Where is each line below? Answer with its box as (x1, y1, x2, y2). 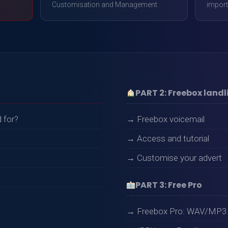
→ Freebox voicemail (126, 114, 205, 124)
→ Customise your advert (126, 153, 222, 163)
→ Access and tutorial (126, 133, 209, 144)
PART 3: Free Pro (135, 179, 203, 191)
